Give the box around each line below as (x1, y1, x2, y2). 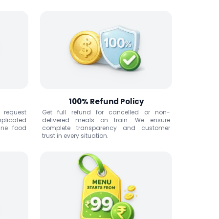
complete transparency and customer (42, 124, 170, 132)
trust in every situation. (42, 131, 109, 140)
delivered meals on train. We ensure (42, 116, 170, 124)
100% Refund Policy (68, 96, 144, 107)
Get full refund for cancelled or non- (42, 108, 170, 116)
